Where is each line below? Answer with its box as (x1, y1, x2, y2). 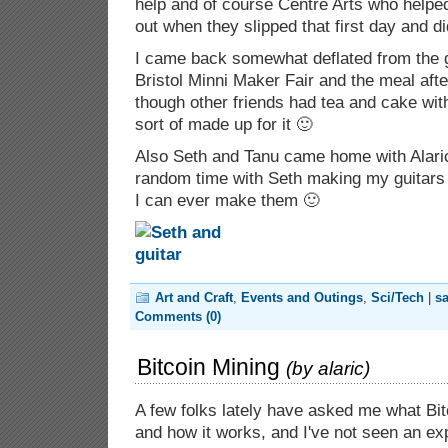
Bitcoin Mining (137, 355, 280, 380)
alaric (318, 358, 364, 379)
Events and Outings (241, 290, 363, 305)
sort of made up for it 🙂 (135, 115, 313, 133)
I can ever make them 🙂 (135, 191, 320, 209)
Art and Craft (155, 290, 233, 305)
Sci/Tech (371, 290, 424, 305)
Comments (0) (135, 309, 221, 324)
